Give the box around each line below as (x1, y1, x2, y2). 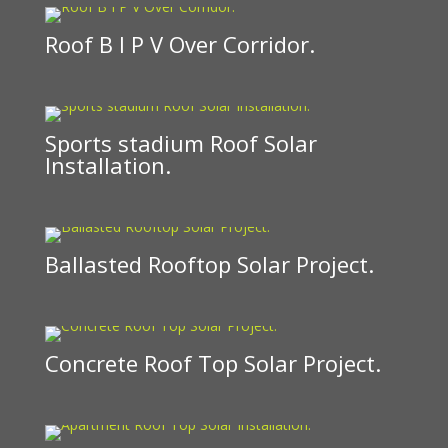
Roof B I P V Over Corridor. (44, 28, 315, 59)
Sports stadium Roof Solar (44, 127, 317, 158)
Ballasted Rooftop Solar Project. (44, 248, 374, 279)
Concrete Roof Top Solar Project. (44, 348, 381, 379)
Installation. (44, 149, 171, 180)
